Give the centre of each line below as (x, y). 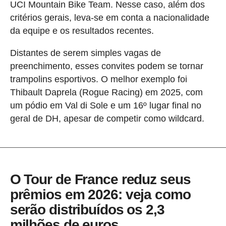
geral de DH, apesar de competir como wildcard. (107, 118)
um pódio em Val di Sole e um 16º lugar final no (105, 105)
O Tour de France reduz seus (100, 179)
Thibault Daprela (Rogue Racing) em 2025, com (106, 92)
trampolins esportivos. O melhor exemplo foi (98, 79)
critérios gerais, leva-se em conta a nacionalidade (109, 17)
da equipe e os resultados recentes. (82, 31)
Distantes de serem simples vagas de (85, 53)
